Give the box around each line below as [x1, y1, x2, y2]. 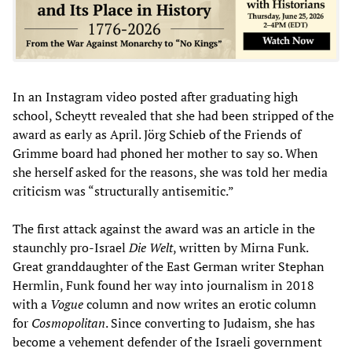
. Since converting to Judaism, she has [105, 313, 315, 332]
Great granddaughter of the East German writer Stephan [13, 257, 324, 275]
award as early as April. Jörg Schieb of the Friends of [13, 125, 301, 143]
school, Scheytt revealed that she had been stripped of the [13, 106, 334, 124]
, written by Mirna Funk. [173, 238, 308, 256]
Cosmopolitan [31, 313, 105, 332]
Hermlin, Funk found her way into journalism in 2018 [13, 276, 314, 294]
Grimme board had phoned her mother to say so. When [13, 144, 318, 162]
